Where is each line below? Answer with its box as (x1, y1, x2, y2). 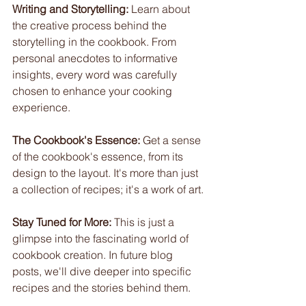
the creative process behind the (12, 18, 169, 32)
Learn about (128, 2, 193, 16)
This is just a (111, 215, 177, 229)
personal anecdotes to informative (12, 51, 180, 65)
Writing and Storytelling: (12, 2, 128, 16)
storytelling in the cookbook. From (12, 35, 179, 48)
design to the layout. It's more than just (12, 166, 201, 180)
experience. (12, 100, 70, 114)
